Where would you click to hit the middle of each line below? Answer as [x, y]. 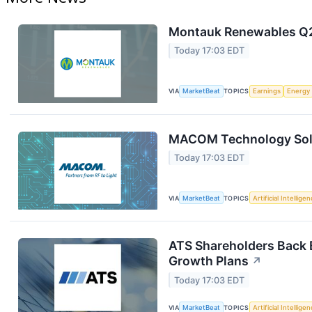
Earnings [266, 91]
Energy [299, 91]
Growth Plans [209, 261]
